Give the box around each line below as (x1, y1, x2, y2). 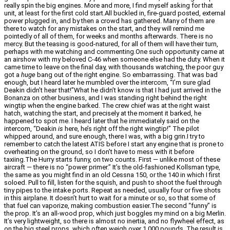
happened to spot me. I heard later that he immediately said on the (4, 117, 199, 125)
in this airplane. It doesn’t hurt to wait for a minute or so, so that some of (4, 194, 216, 202)
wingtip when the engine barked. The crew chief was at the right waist (4, 102, 210, 110)
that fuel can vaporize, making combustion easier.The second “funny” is (4, 202, 217, 210)
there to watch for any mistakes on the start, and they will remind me (4, 25, 204, 33)
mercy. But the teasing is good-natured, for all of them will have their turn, (4, 40, 218, 48)
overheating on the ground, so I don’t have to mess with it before (4, 148, 194, 156)
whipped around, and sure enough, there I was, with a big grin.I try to (4, 132, 205, 141)
